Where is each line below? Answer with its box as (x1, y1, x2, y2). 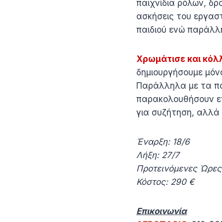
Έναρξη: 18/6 (136, 136, 197, 147)
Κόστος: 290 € (136, 176, 194, 187)
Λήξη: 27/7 (136, 150, 184, 160)
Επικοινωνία (136, 206, 187, 216)
